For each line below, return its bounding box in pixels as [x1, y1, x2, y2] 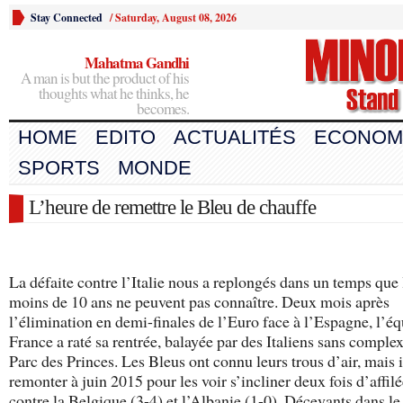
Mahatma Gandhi [85, 51, 189, 74]
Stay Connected [31, 10, 103, 25]
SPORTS [18, 157, 100, 179]
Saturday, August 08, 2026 [115, 10, 237, 25]
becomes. [137, 98, 189, 119]
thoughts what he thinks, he [39, 83, 189, 103]
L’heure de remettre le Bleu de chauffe [29, 196, 316, 219]
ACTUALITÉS [174, 126, 296, 148]
